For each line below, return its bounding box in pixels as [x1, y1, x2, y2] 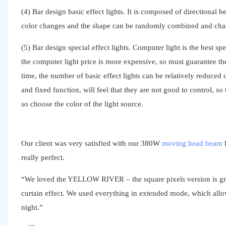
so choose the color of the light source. [21, 99, 143, 108]
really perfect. [21, 153, 65, 161]
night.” [21, 203, 43, 211]
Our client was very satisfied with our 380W [21, 139, 162, 147]
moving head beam [161, 139, 222, 147]
